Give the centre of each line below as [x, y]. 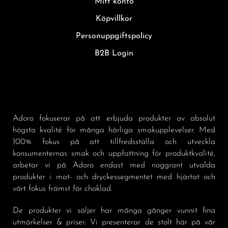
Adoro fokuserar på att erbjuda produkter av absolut [114, 119]
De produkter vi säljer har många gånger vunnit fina [114, 211]
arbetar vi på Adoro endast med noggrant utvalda [114, 166]
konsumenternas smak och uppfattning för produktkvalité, [114, 154]
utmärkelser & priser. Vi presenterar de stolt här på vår [114, 223]
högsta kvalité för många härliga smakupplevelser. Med [114, 131]
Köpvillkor [114, 19]
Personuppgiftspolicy [114, 36]
